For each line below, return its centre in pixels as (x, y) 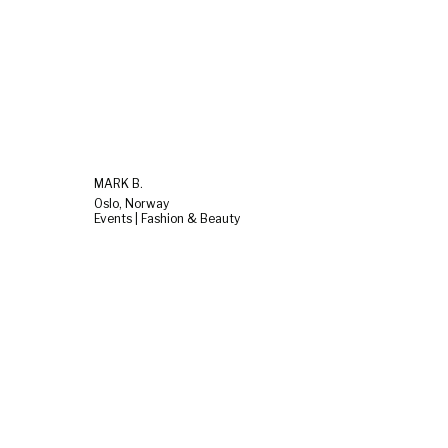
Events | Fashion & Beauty (167, 219)
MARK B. (118, 184)
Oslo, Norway (131, 204)
